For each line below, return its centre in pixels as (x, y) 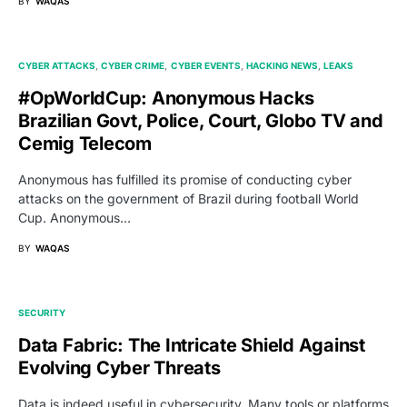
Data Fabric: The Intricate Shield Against (192, 346)
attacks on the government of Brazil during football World (189, 199)
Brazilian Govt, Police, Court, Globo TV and (201, 121)
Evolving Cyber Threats (119, 368)
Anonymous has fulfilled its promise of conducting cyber (185, 180)
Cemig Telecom (85, 144)
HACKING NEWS (282, 66)
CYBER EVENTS (205, 66)
